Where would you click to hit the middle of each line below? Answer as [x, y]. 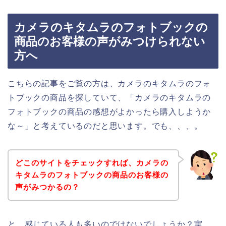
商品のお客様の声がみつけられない [110, 42]
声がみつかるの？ [47, 187]
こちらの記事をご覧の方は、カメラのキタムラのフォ [109, 84]
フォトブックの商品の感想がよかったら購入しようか [109, 112]
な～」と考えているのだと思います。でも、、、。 [105, 126]
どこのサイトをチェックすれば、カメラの [92, 162]
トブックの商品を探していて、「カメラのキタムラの [109, 98]
